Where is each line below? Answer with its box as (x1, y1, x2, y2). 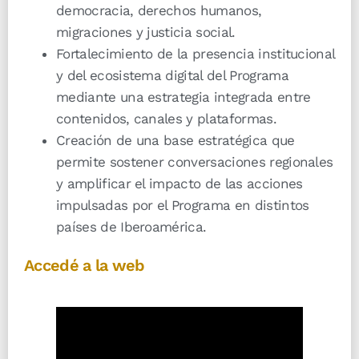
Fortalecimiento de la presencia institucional (56, 46, 335, 63)
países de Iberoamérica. (56, 219, 207, 236)
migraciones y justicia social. (56, 24, 236, 41)
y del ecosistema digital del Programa (56, 67, 288, 84)
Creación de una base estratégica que (56, 132, 295, 149)
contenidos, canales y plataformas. (56, 111, 276, 127)
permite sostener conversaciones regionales (56, 154, 333, 171)
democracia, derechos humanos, (56, 2, 262, 19)
